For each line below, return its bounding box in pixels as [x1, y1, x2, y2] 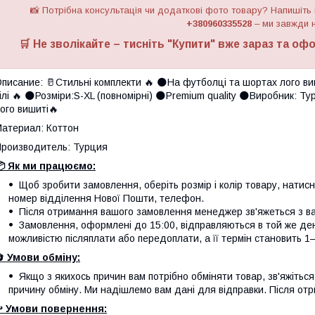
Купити [172, 38, 210, 51]
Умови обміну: [7, 252, 80, 264]
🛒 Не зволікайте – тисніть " [18, 38, 172, 51]
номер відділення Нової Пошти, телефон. [8, 193, 204, 205]
